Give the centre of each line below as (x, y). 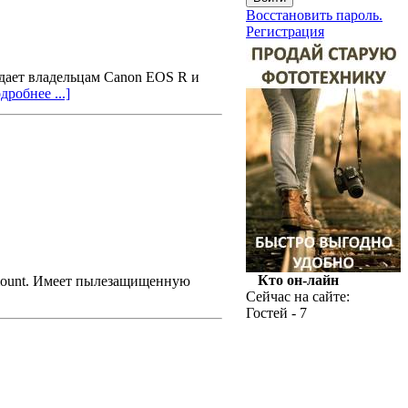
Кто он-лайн (298, 280)
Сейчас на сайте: (298, 296)
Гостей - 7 (276, 313)
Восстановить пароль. (314, 15)
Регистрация (285, 31)
